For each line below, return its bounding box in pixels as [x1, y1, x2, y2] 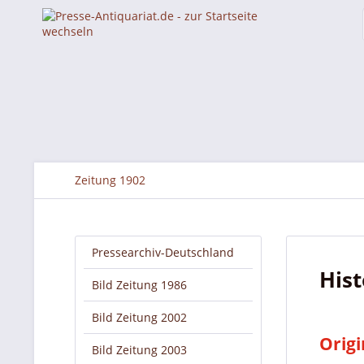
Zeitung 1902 [75, 172, 145, 188]
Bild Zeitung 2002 [92, 310, 187, 325]
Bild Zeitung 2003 [92, 342, 187, 357]
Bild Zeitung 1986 [92, 277, 187, 292]
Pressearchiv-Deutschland [92, 245, 234, 260]
